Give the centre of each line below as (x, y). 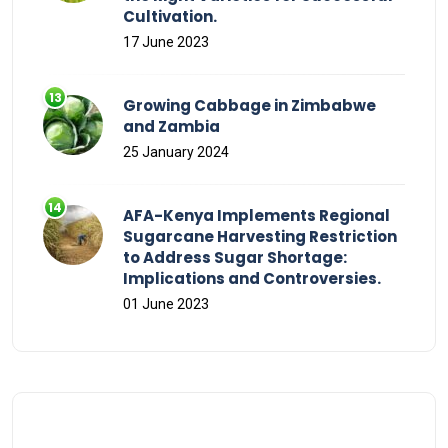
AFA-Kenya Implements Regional (256, 215)
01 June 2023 (166, 303)
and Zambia (171, 126)
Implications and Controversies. (252, 278)
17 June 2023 (166, 41)
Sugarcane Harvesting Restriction (260, 236)
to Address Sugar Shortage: (235, 257)
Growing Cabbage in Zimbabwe (249, 105)
